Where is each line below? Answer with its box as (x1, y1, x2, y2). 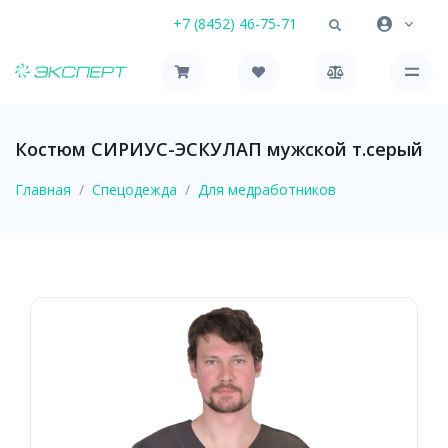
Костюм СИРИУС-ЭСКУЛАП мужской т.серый (15, 136, 423, 161)
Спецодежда (92, 179, 177, 199)
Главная (15, 179, 71, 199)
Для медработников (198, 179, 336, 199)
